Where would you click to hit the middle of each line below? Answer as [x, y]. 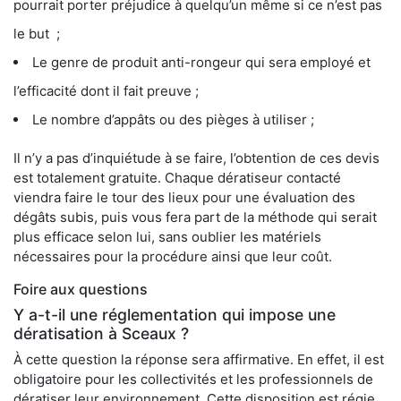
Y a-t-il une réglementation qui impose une [175, 315]
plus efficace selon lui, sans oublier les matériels [167, 237]
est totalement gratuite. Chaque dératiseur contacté [177, 178]
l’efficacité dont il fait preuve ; [106, 91]
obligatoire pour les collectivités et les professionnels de [193, 380]
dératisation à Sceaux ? [101, 334]
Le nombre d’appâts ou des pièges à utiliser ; [173, 120]
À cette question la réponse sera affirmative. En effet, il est [199, 360]
